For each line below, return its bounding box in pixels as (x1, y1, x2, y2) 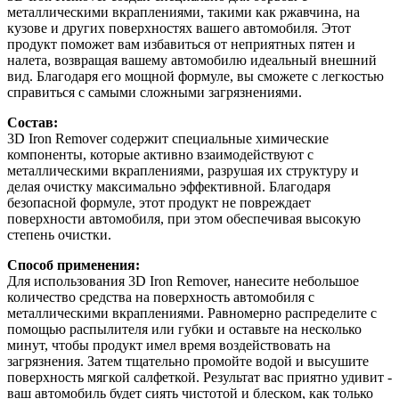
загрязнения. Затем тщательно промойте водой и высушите (7, 354, 369, 370)
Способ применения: (7, 257, 140, 273)
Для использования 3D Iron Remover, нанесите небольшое (7, 273, 359, 289)
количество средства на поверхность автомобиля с (7, 289, 314, 305)
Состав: (7, 115, 58, 131)
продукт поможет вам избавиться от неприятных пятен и (7, 37, 355, 53)
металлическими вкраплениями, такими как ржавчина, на (7, 4, 360, 20)
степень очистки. (7, 227, 111, 243)
